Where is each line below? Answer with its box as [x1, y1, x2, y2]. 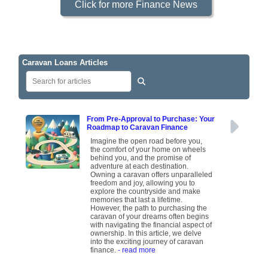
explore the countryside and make [90, 187, 201, 196]
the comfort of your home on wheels [90, 145, 206, 154]
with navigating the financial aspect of [90, 221, 212, 230]
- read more [118, 246, 156, 255]
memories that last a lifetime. [90, 196, 183, 205]
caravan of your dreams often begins [90, 212, 209, 221]
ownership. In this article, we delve [90, 229, 202, 238]
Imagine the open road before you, [90, 137, 203, 146]
